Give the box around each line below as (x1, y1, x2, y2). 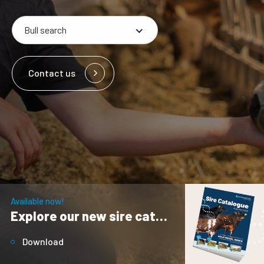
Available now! (11, 195, 64, 206)
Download (22, 235, 64, 247)
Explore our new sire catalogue (156, 208, 167, 224)
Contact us (28, 67, 75, 78)
